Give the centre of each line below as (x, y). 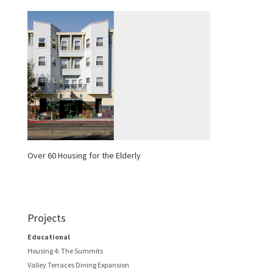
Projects (46, 218)
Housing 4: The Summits (65, 251)
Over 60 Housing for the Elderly (84, 156)
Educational (48, 237)
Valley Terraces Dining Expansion (78, 265)
